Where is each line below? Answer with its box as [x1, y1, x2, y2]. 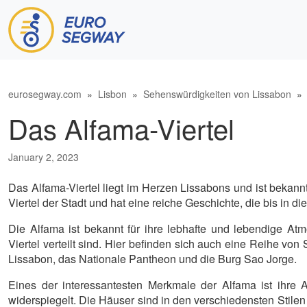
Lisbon [98, 86, 127, 101]
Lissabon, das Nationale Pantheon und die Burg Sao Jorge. [8, 250, 297, 267]
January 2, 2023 [8, 149, 79, 164]
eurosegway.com [8, 86, 82, 101]
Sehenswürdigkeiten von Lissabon [143, 86, 291, 101]
